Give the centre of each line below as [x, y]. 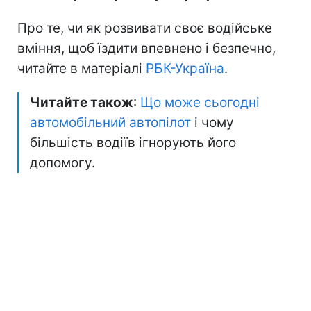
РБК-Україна [185, 68]
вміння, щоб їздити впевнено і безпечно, [146, 48]
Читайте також [82, 102]
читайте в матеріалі [82, 68]
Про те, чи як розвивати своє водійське [145, 28]
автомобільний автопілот [110, 122]
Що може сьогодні [200, 102]
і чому [212, 122]
